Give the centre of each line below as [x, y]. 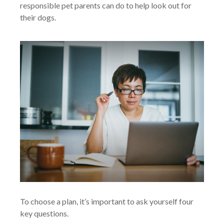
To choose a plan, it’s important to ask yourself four [107, 201]
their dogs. [38, 17]
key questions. [44, 213]
